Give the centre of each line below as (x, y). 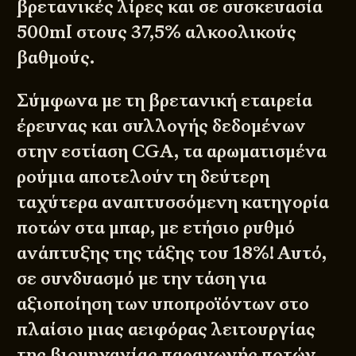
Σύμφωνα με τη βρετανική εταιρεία (165, 101)
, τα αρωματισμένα (251, 152)
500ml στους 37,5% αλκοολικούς (157, 32)
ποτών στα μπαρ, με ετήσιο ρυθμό (156, 228)
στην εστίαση (75, 152)
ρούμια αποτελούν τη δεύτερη (143, 177)
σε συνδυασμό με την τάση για (142, 279)
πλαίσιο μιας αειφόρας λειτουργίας (166, 330)
